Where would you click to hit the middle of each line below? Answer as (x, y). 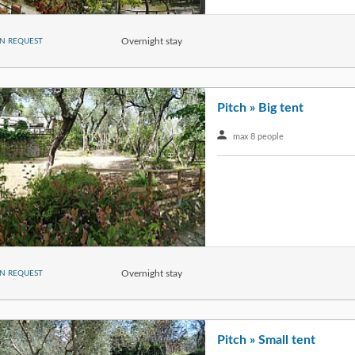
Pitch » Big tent (260, 108)
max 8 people (257, 137)
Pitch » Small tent (266, 340)
